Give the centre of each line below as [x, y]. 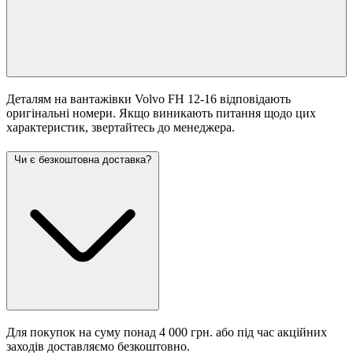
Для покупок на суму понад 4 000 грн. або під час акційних [167, 332]
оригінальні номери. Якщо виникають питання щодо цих [161, 113]
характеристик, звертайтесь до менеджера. [121, 128]
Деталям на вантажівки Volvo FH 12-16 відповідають [149, 99]
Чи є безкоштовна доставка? [83, 159]
